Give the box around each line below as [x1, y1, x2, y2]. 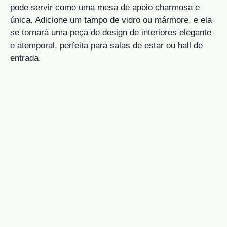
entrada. [10, 53, 41, 63]
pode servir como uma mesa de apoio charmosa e [10, 3, 200, 13]
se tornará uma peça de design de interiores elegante [10, 28, 211, 38]
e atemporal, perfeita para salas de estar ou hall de [10, 41, 203, 51]
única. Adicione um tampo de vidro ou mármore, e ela [10, 15, 212, 25]
